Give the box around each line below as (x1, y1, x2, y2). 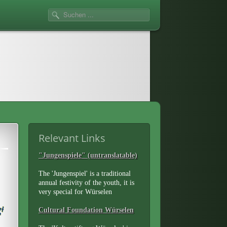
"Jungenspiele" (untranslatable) (39, 152, 137, 159)
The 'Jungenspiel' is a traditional (39, 170, 131, 177)
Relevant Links (39, 131, 105, 145)
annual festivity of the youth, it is (39, 179, 134, 186)
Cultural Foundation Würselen (39, 206, 134, 214)
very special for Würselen (39, 188, 112, 196)
